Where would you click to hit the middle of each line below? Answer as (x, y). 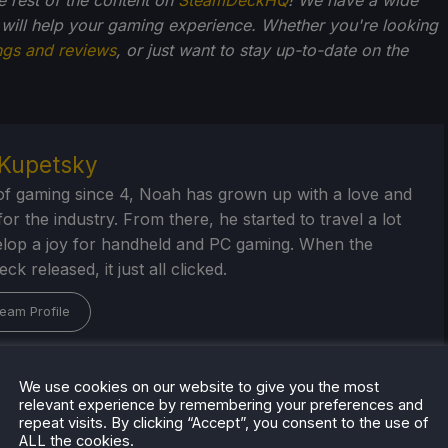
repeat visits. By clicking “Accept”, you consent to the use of (223, 422)
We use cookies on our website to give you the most (199, 386)
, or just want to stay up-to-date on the (262, 49)
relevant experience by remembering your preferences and (221, 404)
